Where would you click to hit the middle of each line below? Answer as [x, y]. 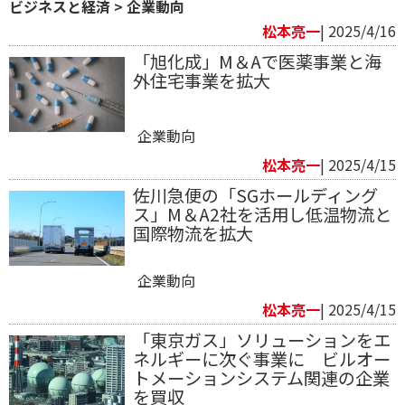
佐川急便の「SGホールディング [255, 196]
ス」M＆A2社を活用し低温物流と [262, 215]
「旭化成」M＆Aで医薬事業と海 [257, 62]
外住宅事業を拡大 [201, 81]
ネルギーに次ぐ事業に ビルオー [261, 359]
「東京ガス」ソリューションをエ [261, 340]
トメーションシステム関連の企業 [261, 378]
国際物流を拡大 [193, 234]
